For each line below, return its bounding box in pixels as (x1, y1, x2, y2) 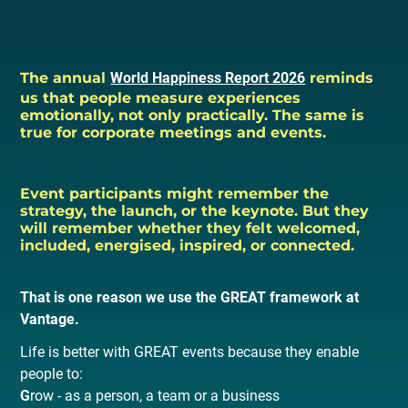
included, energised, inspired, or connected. (20, 236, 355, 254)
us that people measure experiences (20, 88, 301, 107)
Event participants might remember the (20, 184, 330, 202)
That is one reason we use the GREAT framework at (20, 288, 360, 306)
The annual (20, 68, 111, 87)
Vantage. (20, 310, 80, 328)
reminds (305, 68, 374, 87)
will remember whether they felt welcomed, (20, 219, 361, 237)
